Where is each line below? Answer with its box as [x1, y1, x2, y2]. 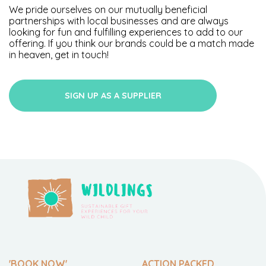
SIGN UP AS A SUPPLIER [64, 90, 161, 101]
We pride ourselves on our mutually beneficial [9, 3, 207, 15]
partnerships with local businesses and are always [9, 14, 229, 27]
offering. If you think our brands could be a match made [9, 37, 254, 49]
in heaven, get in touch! [9, 48, 109, 61]
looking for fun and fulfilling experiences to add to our [9, 26, 243, 38]
